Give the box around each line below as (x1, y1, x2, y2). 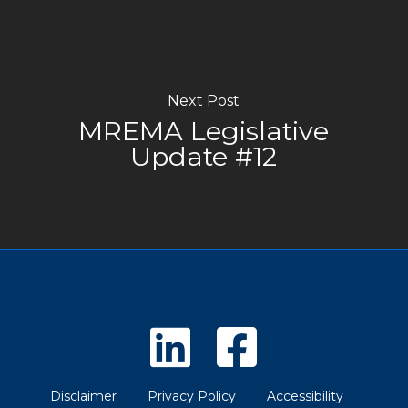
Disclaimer (50, 388, 117, 404)
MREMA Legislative (78, 115, 330, 147)
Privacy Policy (148, 388, 237, 404)
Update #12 (130, 140, 278, 172)
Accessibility (267, 388, 344, 404)
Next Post (168, 92, 240, 109)
